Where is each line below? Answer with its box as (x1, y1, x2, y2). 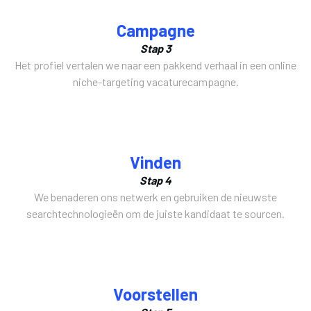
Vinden (130, 151, 181, 172)
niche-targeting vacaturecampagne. (72, 74, 239, 88)
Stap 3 (140, 41, 171, 55)
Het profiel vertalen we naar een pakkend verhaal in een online (15, 58, 296, 72)
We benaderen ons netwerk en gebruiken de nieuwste (34, 190, 277, 203)
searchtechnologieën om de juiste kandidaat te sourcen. (26, 206, 285, 220)
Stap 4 (140, 173, 171, 187)
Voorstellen (113, 283, 198, 304)
